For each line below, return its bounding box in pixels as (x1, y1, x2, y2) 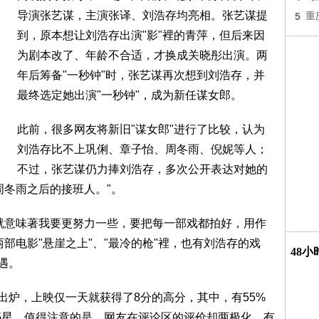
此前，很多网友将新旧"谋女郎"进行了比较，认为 (17, 123, 265, 135)
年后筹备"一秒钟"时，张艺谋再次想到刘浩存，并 (17, 69, 265, 81)
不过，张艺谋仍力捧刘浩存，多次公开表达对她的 (17, 163, 268, 175)
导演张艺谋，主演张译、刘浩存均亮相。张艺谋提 (17, 9, 268, 21)
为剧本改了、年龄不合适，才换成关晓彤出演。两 (17, 49, 268, 61)
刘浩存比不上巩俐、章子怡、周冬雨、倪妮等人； (17, 143, 268, 155)
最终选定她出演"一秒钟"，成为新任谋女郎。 (17, 89, 242, 101)
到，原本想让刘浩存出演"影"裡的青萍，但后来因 (17, 29, 265, 41)
